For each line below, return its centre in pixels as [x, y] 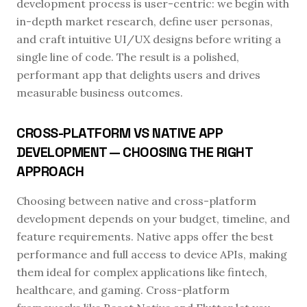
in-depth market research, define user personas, [145, 21]
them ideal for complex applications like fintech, [142, 272]
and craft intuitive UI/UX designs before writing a [149, 39]
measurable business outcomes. [100, 93]
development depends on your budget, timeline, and [153, 219]
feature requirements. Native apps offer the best [145, 236]
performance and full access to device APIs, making [152, 254]
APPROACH [50, 171]
